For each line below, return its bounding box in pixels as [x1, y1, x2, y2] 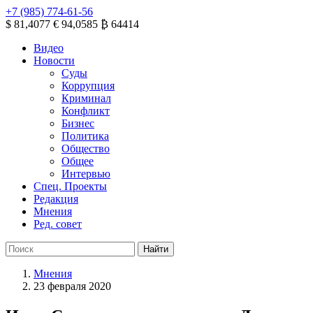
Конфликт [61, 105, 110, 117]
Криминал [61, 92, 111, 104]
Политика [61, 130, 109, 142]
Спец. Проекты [34, 180, 107, 192]
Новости [34, 54, 75, 66]
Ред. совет [34, 218, 82, 230]
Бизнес [61, 117, 94, 129]
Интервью [61, 168, 110, 180]
